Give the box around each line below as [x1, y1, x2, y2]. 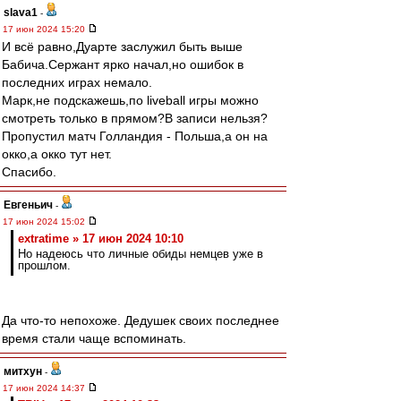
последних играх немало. [2, 75, 152, 90]
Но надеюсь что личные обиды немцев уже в [18, 247, 263, 260]
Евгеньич [4, 199, 53, 211]
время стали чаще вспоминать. [2, 331, 186, 346]
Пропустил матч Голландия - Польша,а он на [2, 129, 268, 143]
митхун [4, 365, 42, 378]
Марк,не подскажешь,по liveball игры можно [2, 93, 259, 107]
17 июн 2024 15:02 [3, 217, 88, 226]
